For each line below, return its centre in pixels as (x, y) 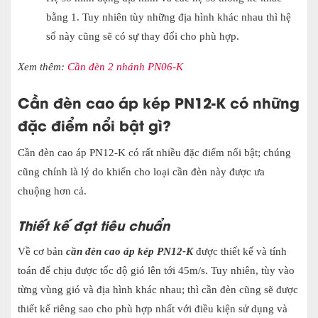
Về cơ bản (42, 251)
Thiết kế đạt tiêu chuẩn (94, 224)
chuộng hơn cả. (52, 191)
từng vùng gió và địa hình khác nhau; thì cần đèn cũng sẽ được (158, 289)
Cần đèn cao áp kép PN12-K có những (159, 102)
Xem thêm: (41, 66)
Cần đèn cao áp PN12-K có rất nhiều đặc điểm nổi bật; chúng (154, 152)
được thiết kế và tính (240, 251)
